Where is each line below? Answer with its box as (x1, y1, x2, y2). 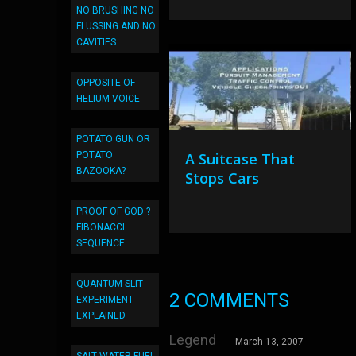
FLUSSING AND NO (76, 21, 156, 32)
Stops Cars (185, 168, 260, 188)
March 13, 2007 (235, 336, 304, 347)
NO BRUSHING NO (76, 5, 154, 16)
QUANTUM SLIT (76, 278, 143, 289)
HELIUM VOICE (76, 93, 140, 104)
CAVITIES (76, 37, 116, 48)
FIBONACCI (76, 222, 125, 233)
